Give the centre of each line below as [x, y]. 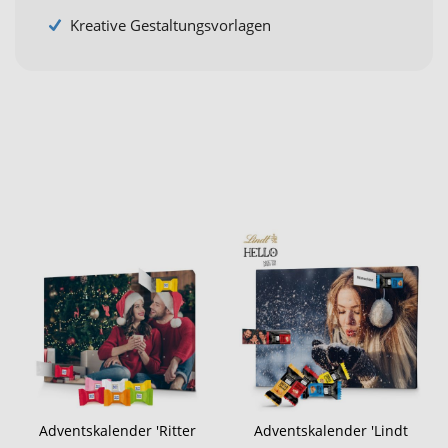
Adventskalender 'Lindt [330, 430]
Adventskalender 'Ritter [117, 430]
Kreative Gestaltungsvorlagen [170, 25]
